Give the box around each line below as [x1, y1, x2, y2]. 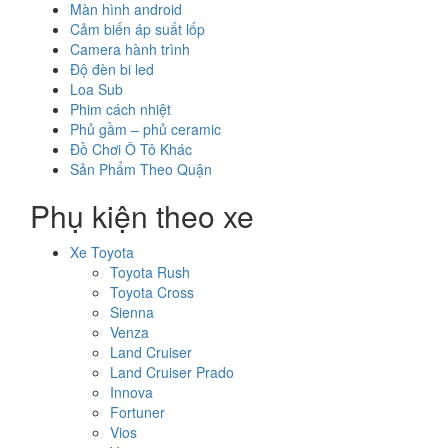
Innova [110, 382, 153, 403]
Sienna [110, 302, 154, 323]
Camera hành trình [70, 39, 190, 60]
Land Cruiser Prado [110, 362, 234, 383]
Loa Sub [70, 79, 123, 100]
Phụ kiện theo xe [30, 194, 254, 238]
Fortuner [110, 402, 165, 423]
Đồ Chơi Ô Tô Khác [70, 139, 192, 160]
